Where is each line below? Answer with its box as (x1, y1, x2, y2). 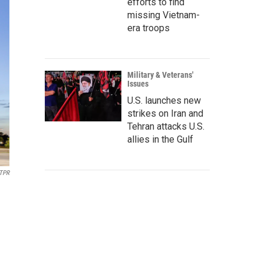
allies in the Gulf (127, 134, 193, 145)
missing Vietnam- (127, 9, 200, 21)
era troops (127, 22, 170, 34)
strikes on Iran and (127, 108, 203, 119)
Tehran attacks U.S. (127, 121, 204, 132)
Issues (127, 79, 148, 88)
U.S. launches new (127, 95, 201, 106)
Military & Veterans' (127, 70, 193, 80)
